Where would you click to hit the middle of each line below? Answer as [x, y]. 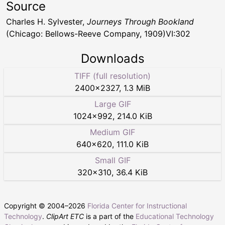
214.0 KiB [134, 116]
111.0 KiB [133, 144]
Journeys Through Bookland [140, 21]
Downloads [113, 58]
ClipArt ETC [65, 216]
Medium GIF [113, 132]
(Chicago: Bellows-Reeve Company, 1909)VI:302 [98, 33]
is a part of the [110, 216]
